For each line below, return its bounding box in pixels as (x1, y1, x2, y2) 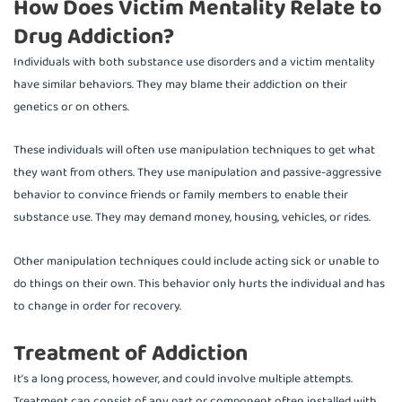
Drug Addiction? (13, 18, 174, 55)
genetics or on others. (13, 96, 129, 117)
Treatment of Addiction (13, 336, 248, 372)
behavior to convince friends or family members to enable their (13, 185, 348, 205)
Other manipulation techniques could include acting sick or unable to (13, 251, 380, 272)
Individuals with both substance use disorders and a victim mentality (13, 51, 375, 72)
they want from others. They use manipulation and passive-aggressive (13, 162, 381, 183)
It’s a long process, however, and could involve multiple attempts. (13, 369, 353, 389)
